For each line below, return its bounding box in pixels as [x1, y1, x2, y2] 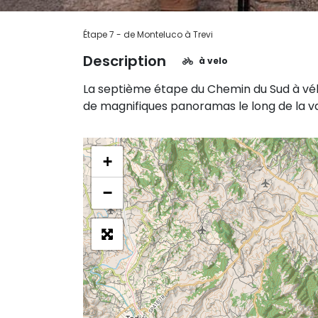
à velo [199, 55, 229, 67]
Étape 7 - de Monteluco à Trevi [83, 28, 213, 40]
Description [83, 51, 166, 71]
